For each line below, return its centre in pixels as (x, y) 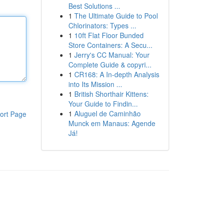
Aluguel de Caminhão (107, 113)
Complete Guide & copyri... (110, 65)
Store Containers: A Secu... (110, 45)
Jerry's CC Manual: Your (112, 55)
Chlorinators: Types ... (102, 25)
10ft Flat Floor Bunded (109, 35)
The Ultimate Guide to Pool (116, 16)
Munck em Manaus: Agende (112, 123)
